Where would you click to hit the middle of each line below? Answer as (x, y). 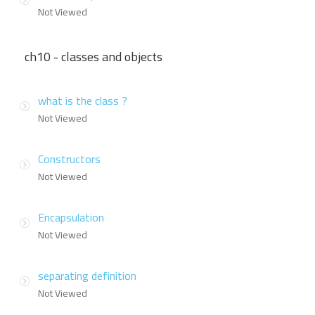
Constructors (69, 159)
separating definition (87, 275)
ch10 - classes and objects (94, 56)
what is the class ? (83, 100)
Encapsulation (71, 217)
